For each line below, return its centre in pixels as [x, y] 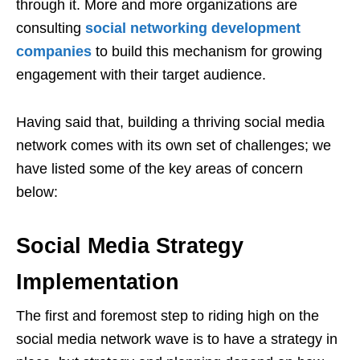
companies [54, 51]
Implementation [98, 282]
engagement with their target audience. [141, 74]
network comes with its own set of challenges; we [174, 145]
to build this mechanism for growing [207, 51]
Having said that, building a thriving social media [170, 122]
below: [37, 192]
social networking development [193, 28]
